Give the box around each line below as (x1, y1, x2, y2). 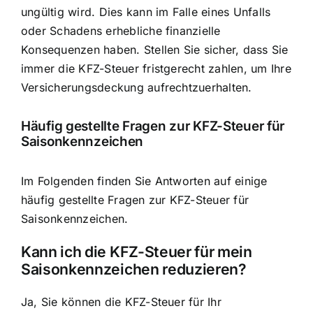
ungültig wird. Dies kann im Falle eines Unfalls (21, 4, 271, 19)
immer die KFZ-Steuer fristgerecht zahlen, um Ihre (21, 61, 291, 75)
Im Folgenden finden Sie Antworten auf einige (21, 173, 268, 188)
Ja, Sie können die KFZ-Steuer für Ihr (21, 295, 221, 310)
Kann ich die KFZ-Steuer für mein (21, 242, 252, 261)
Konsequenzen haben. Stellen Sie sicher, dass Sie (21, 42, 289, 57)
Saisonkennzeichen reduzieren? (21, 259, 247, 278)
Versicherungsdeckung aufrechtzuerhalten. (21, 80, 252, 94)
